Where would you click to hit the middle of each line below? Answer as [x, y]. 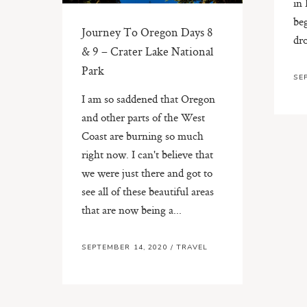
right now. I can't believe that [148, 154]
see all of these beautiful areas [148, 191]
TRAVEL [192, 248]
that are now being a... [132, 209]
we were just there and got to [147, 172]
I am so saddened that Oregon [149, 98]
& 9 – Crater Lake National [148, 51]
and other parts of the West [144, 117]
